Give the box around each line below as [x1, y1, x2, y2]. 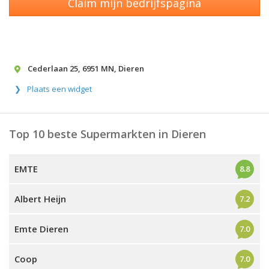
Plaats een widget [27, 83, 92, 94]
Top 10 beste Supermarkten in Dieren [9, 127, 206, 141]
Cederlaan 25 [28, 63, 78, 74]
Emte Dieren [14, 223, 68, 235]
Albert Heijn [14, 193, 66, 205]
